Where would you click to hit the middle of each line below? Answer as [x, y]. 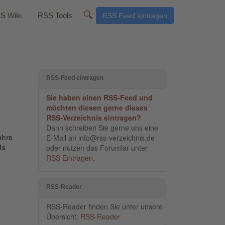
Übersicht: [63, 216]
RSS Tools [55, 15]
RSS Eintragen [70, 158]
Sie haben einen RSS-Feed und [99, 97]
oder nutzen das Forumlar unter [97, 148]
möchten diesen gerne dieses [97, 107]
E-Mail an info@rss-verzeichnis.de [100, 138]
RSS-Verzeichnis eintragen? [94, 118]
